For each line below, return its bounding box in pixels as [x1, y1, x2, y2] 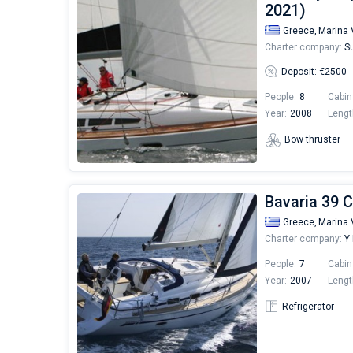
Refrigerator [281, 300, 334, 312]
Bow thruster [284, 134, 340, 146]
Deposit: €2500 [281, 65, 347, 77]
